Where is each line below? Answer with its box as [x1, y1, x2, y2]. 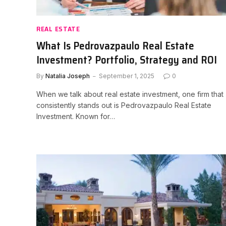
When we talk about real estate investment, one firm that [36, 90, 223, 98]
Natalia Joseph [45, 72, 90, 80]
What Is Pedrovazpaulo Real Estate [36, 37, 194, 54]
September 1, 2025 [99, 72, 154, 80]
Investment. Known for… [36, 112, 115, 121]
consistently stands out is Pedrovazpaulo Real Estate [36, 101, 211, 109]
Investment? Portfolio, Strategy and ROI [36, 51, 217, 68]
